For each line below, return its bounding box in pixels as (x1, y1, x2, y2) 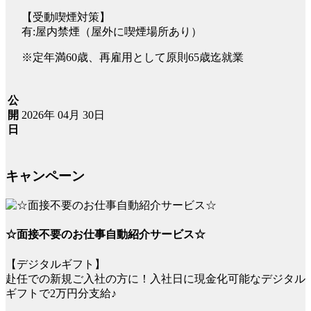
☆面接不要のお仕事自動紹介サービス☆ (6, 228, 205, 241)
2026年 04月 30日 (22, 108, 105, 121)
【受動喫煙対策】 (22, 10, 110, 23)
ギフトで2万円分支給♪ (6, 287, 117, 299)
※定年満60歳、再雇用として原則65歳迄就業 (22, 51, 244, 63)
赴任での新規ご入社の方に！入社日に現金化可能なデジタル (6, 272, 305, 285)
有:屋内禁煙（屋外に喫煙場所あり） (22, 25, 202, 37)
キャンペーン (6, 169, 85, 184)
